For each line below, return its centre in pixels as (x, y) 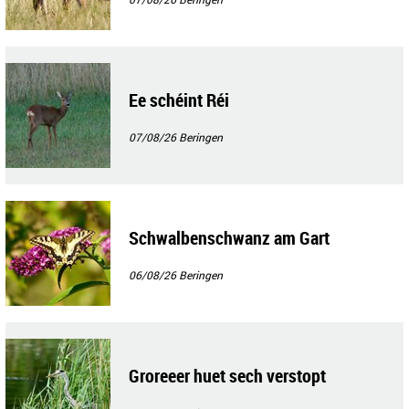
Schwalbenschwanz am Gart (229, 238)
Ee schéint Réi (179, 100)
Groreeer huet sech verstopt (227, 376)
